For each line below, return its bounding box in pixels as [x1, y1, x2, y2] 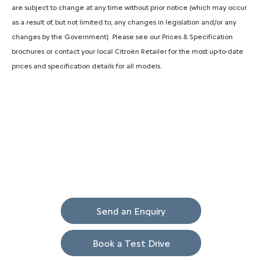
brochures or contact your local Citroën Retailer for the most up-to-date [12, 47, 243, 56]
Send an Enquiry [96, 205, 166, 217]
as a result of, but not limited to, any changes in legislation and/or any [12, 18, 236, 27]
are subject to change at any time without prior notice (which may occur [12, 4, 247, 12]
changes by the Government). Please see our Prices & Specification [12, 33, 233, 42]
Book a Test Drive [92, 237, 170, 249]
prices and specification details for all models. [12, 62, 162, 71]
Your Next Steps [85, 166, 177, 181]
